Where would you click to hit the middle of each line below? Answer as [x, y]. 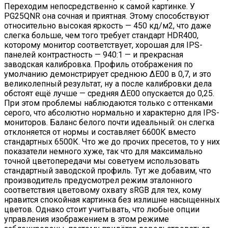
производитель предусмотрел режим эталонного [98, 180]
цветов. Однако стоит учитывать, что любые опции [102, 209]
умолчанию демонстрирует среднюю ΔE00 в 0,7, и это [108, 74]
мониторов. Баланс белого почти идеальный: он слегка [109, 122]
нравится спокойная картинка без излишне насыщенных [112, 199]
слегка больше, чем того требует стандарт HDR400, [101, 35]
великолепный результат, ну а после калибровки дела [108, 83]
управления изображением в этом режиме [87, 219]
